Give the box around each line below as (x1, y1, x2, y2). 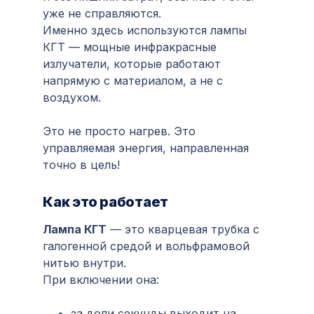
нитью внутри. (43, 256, 126, 270)
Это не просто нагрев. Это (43, 124, 196, 138)
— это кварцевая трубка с (107, 222, 259, 236)
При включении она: (43, 273, 159, 287)
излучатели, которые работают (43, 57, 221, 71)
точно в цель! (43, 158, 120, 172)
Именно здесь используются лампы (43, 23, 247, 37)
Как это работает (43, 193, 169, 210)
